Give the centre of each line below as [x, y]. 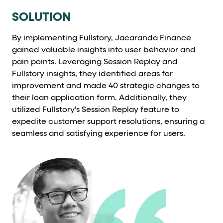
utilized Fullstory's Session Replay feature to [96, 110]
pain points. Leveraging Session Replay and [95, 62]
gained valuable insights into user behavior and [104, 51]
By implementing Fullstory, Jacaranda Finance [102, 39]
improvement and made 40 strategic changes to [106, 86]
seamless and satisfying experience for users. [99, 134]
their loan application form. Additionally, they [99, 98]
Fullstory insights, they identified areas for [92, 74]
